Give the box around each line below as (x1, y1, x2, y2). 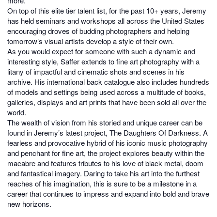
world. (7, 107, 26, 118)
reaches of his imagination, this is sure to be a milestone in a (7, 178, 197, 189)
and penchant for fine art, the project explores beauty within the (7, 148, 204, 158)
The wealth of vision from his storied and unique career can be (7, 117, 202, 128)
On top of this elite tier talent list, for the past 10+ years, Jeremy (7, 5, 206, 16)
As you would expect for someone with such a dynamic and (7, 46, 195, 57)
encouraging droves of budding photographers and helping (7, 26, 189, 36)
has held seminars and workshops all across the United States (7, 15, 204, 26)
